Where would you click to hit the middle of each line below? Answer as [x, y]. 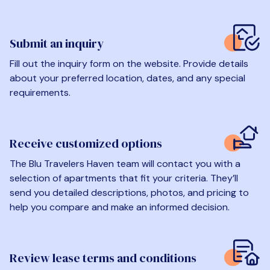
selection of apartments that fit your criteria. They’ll [124, 178]
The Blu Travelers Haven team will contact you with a [125, 163]
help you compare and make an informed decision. [120, 207]
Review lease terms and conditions [103, 258]
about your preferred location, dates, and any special [127, 78]
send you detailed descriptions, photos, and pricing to [129, 192]
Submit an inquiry [57, 43]
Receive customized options [86, 143]
